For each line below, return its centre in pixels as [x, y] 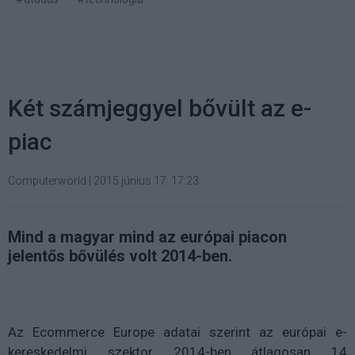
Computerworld [47, 181]
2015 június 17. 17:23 [146, 181]
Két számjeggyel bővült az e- [160, 109]
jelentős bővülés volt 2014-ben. [120, 256]
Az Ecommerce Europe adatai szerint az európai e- [177, 332]
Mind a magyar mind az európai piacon [147, 237]
